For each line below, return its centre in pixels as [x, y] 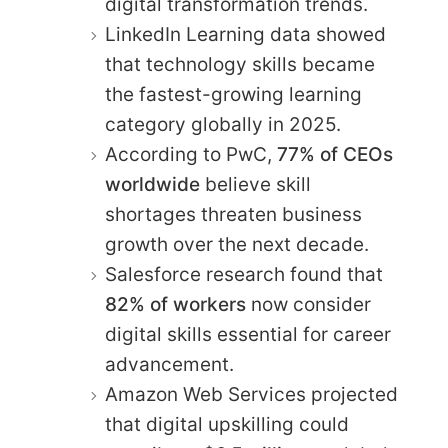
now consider [308, 304]
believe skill [255, 184]
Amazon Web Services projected [251, 394]
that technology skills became [240, 64]
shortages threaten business [233, 214]
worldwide [152, 184]
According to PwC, [191, 154]
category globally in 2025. [223, 124]
